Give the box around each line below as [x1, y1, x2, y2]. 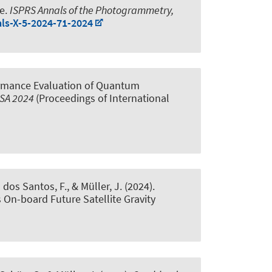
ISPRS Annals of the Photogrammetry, [10, 2, 174, 17]
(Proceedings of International [36, 91, 169, 106]
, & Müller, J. [67, 179, 122, 194]
